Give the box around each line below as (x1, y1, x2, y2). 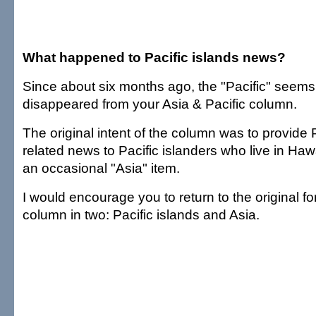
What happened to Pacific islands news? (23, 49, 286, 65)
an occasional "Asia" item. (23, 160, 180, 176)
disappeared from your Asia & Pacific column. (23, 96, 297, 111)
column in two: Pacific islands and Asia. (23, 207, 260, 222)
